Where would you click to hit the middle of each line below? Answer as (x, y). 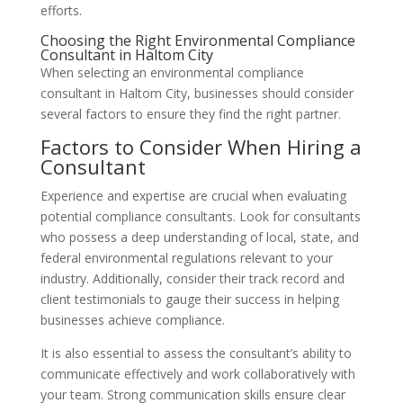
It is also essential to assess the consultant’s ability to (196, 353)
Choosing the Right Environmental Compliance (197, 40)
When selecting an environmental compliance (172, 72)
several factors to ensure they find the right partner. (190, 114)
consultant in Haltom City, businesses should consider (197, 93)
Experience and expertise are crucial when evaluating (193, 196)
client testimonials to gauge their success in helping (189, 299)
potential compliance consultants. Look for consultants (200, 216)
